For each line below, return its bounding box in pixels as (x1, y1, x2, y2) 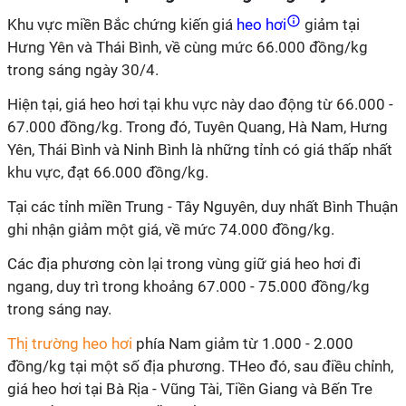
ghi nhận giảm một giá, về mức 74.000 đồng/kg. (7, 220, 334, 238)
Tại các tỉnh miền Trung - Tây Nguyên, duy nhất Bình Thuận (7, 198, 398, 216)
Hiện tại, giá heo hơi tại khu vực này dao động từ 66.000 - (7, 95, 393, 113)
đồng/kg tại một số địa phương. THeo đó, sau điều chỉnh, (7, 357, 393, 375)
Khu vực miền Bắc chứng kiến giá (7, 15, 233, 34)
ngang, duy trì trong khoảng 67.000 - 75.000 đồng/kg (7, 277, 370, 295)
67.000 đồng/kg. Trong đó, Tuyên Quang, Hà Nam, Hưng (7, 118, 388, 136)
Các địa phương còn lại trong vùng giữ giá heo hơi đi (7, 255, 361, 273)
